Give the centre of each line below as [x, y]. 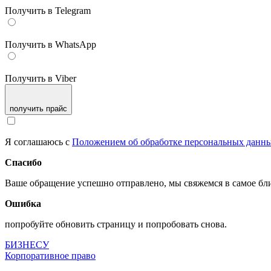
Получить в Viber [41, 78]
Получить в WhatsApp [51, 44]
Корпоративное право [50, 256]
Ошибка [23, 204]
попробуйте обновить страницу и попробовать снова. [116, 224]
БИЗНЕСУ [27, 245]
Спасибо [23, 162]
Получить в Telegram [48, 11]
